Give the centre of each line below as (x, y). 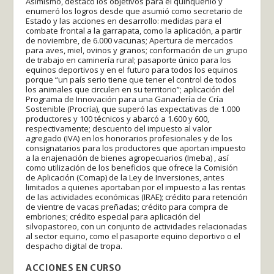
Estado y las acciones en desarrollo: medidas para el (124, 20)
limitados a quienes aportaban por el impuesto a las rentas (136, 187)
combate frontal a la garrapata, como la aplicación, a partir (134, 30)
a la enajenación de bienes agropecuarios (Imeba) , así (128, 157)
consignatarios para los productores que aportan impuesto (136, 148)
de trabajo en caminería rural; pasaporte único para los (129, 60)
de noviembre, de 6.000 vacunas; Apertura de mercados (130, 40)
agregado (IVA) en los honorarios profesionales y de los (129, 138)
